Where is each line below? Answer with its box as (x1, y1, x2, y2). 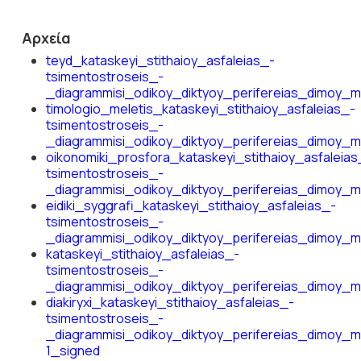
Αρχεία (21, 28, 71, 48)
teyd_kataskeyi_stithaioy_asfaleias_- (45, 52, 275, 69)
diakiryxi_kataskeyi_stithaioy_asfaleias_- (45, 293, 294, 311)
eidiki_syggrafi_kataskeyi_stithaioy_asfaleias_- (45, 197, 336, 214)
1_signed (45, 342, 100, 359)
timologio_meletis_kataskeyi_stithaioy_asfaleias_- (45, 100, 355, 118)
